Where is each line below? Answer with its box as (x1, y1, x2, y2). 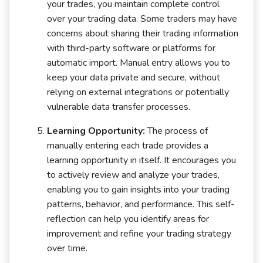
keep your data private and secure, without (47, 71, 220, 84)
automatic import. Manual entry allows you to (47, 56, 230, 69)
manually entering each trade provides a (47, 139, 208, 152)
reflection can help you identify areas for (47, 213, 209, 225)
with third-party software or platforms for (47, 42, 215, 55)
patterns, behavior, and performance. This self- (47, 198, 235, 211)
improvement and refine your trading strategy (47, 227, 231, 240)
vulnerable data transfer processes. (47, 100, 190, 113)
